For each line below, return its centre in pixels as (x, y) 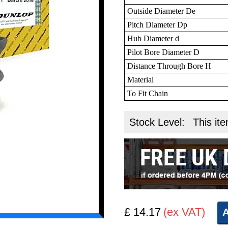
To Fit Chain (148, 93)
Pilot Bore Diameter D (164, 52)
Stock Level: (159, 122)
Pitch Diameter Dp (158, 24)
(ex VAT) (184, 212)
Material (141, 79)
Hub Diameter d (153, 38)
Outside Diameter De (162, 11)
